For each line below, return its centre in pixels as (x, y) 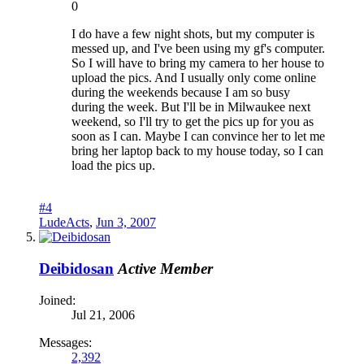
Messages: (65, 342)
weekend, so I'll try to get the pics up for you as (193, 122)
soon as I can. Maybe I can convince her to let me (198, 136)
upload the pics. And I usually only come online (194, 78)
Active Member (165, 268)
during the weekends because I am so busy (181, 93)
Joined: (57, 300)
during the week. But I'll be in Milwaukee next (191, 107)
